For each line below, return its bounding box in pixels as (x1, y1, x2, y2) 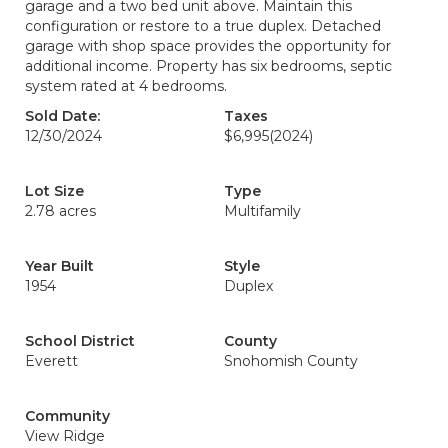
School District (25, 332, 135, 350)
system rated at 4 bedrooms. (25, 77, 227, 95)
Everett (25, 352, 78, 370)
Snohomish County (224, 352, 358, 370)
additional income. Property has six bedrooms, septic (25, 57, 392, 75)
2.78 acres (25, 202, 96, 220)
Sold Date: (25, 107, 100, 125)
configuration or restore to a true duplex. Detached (25, 17, 381, 35)
